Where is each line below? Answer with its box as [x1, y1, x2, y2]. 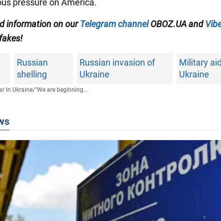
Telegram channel [80, 18, 148, 29]
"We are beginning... [35, 86, 88, 93]
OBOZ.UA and [148, 18, 205, 29]
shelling [17, 69, 47, 79]
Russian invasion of [79, 57, 155, 68]
